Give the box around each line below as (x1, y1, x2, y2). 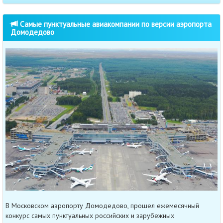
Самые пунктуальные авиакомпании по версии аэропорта (18, 19, 212, 29)
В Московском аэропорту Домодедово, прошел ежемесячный (5, 201, 199, 210)
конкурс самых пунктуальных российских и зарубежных (5, 211, 174, 220)
